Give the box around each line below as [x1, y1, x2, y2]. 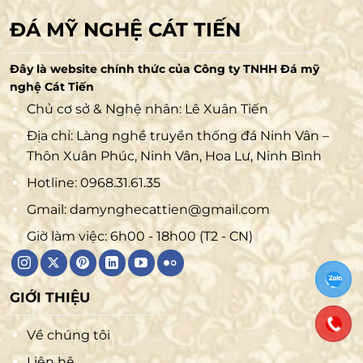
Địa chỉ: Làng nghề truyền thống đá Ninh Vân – [26, 128, 329, 144]
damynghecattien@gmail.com [69, 202, 270, 218]
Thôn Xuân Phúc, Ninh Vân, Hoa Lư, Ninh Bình [26, 148, 322, 164]
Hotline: [26, 175, 80, 191]
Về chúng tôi [26, 327, 110, 344]
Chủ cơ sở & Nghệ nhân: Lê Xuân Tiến [26, 101, 268, 117]
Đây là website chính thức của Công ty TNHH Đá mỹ [10, 62, 319, 77]
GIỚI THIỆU [10, 289, 90, 306]
